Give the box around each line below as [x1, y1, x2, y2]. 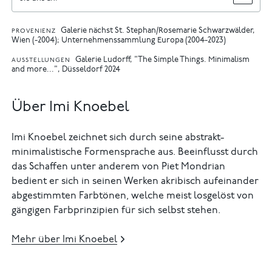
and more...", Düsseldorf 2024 [12, 66, 121, 75]
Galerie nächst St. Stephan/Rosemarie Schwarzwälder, [60, 27, 255, 35]
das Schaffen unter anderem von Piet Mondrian [12, 161, 226, 172]
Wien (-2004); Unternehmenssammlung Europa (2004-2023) [12, 36, 226, 45]
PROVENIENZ [12, 28, 56, 35]
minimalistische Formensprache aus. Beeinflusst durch [12, 147, 259, 157]
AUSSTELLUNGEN [12, 58, 71, 64]
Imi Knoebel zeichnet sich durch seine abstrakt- [12, 132, 225, 143]
